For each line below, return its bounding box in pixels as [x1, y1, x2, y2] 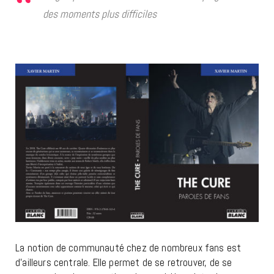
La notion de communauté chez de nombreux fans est [15, 241, 242, 255]
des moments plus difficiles [43, 7, 157, 21]
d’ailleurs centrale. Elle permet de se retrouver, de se [15, 256, 232, 270]
